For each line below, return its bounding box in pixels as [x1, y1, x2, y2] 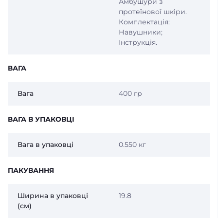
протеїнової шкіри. [118, 7, 187, 17]
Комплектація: [118, 18, 170, 27]
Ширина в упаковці [18, 191, 88, 200]
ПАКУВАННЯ [8, 166, 54, 175]
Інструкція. [118, 38, 157, 47]
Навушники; [118, 28, 163, 37]
